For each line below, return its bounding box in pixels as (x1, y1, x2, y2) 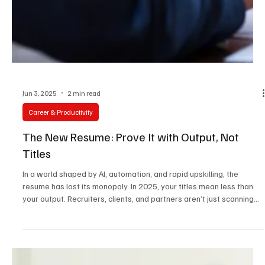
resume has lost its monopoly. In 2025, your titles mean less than (22, 252, 253, 263)
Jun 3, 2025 (22, 159, 57, 169)
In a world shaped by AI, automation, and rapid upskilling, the (22, 240, 238, 250)
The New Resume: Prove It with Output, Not (22, 200, 239, 216)
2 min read (67, 159, 101, 169)
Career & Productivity (28, 179, 93, 188)
